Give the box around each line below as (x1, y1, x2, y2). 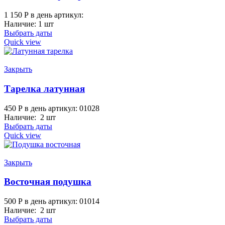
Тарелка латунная (4, 83, 85, 94)
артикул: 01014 (48, 197, 99, 206)
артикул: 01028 (48, 103, 99, 113)
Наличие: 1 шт (4, 20, 54, 29)
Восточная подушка (4, 176, 91, 187)
